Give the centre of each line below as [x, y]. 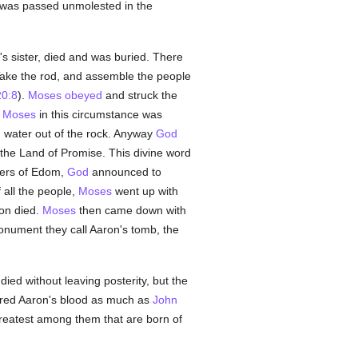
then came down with [131, 210]
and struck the [139, 95]
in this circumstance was [99, 114]
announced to [125, 172]
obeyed [83, 95]
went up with [145, 191]
